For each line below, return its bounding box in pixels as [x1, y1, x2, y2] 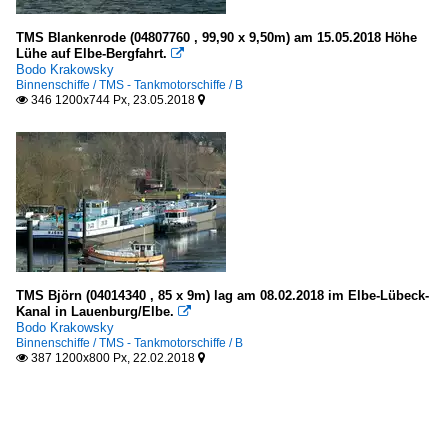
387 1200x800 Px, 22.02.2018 [28, 350, 198, 365]
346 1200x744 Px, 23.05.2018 [28, 92, 198, 107]
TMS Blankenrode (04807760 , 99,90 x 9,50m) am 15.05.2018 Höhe [16, 29, 417, 45]
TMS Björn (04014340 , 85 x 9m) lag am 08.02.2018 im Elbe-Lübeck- [16, 287, 429, 303]
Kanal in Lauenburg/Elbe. [16, 303, 174, 319]
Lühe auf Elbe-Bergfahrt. [16, 45, 167, 61]
